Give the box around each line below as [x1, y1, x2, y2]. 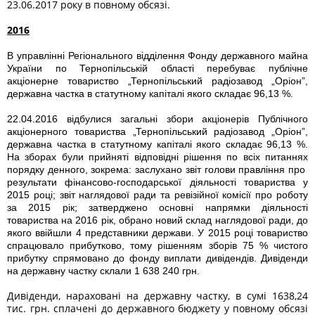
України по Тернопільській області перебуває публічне [7, 63, 308, 74]
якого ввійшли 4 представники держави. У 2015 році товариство [7, 227, 308, 238]
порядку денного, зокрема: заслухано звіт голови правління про [7, 164, 308, 175]
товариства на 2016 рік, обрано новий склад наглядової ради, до [7, 214, 308, 226]
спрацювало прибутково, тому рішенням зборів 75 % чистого [7, 240, 308, 251]
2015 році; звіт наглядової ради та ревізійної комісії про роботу [7, 189, 308, 200]
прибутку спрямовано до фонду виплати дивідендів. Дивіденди [7, 252, 308, 264]
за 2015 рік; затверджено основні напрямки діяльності [7, 202, 308, 213]
